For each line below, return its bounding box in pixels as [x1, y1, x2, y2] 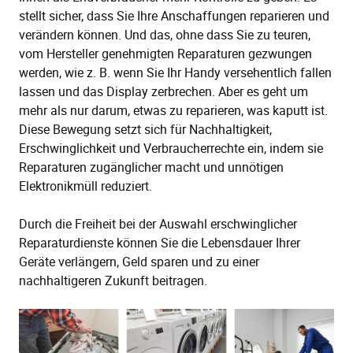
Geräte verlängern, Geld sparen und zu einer [19, 253, 259, 271]
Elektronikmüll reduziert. [19, 177, 152, 195]
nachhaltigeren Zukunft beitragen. [19, 272, 210, 290]
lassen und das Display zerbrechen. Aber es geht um [19, 83, 308, 101]
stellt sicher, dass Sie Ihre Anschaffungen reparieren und [19, 7, 329, 25]
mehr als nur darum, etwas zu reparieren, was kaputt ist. [19, 102, 328, 120]
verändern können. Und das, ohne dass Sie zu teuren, [19, 26, 310, 44]
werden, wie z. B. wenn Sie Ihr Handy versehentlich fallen [19, 64, 332, 82]
